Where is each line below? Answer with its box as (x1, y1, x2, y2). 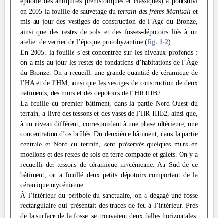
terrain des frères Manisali (118, 8, 191, 15)
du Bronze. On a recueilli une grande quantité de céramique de (20, 69, 198, 76)
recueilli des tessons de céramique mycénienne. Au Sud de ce (20, 161, 198, 168)
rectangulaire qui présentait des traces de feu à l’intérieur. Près (20, 202, 198, 209)
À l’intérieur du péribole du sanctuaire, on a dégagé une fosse (20, 192, 198, 199)
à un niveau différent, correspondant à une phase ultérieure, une (20, 120, 198, 127)
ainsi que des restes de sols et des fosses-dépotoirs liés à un (20, 28, 198, 36)
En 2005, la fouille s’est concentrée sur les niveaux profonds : (20, 49, 198, 56)
